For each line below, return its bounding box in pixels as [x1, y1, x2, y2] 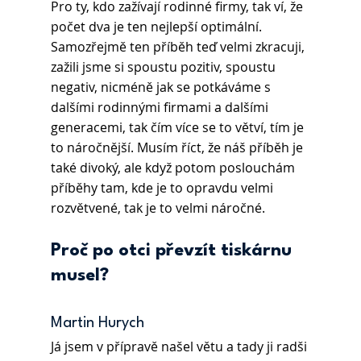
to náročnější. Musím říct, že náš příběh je [50, 139, 306, 157]
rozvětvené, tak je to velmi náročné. [50, 199, 265, 218]
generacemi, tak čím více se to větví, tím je [50, 118, 307, 137]
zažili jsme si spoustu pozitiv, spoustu [50, 58, 279, 77]
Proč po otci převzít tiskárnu [50, 242, 297, 260]
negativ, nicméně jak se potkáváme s [50, 78, 274, 97]
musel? [50, 267, 109, 285]
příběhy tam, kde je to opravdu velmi [50, 179, 276, 197]
